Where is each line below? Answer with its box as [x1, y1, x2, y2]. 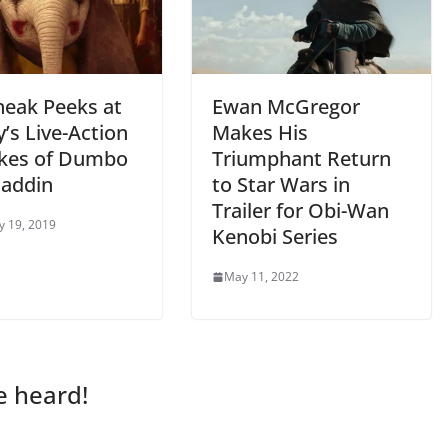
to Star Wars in [212, 171, 350, 199]
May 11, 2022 [224, 268, 299, 286]
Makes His [212, 119, 308, 147]
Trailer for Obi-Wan [212, 197, 389, 225]
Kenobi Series [212, 223, 338, 251]
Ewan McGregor [212, 93, 360, 121]
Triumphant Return [212, 145, 391, 173]
